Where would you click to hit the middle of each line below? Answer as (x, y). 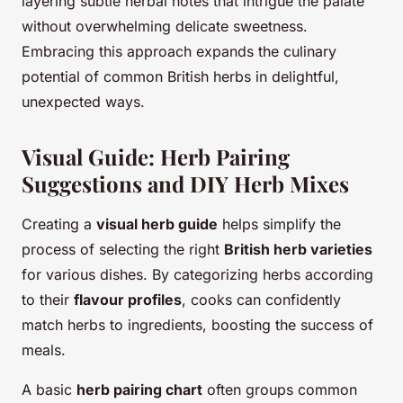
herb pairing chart (139, 390)
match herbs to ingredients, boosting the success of (197, 325)
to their (48, 300)
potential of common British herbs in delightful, (180, 77)
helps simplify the (279, 224)
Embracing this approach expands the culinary (179, 52)
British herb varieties (298, 250)
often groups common (280, 390)
